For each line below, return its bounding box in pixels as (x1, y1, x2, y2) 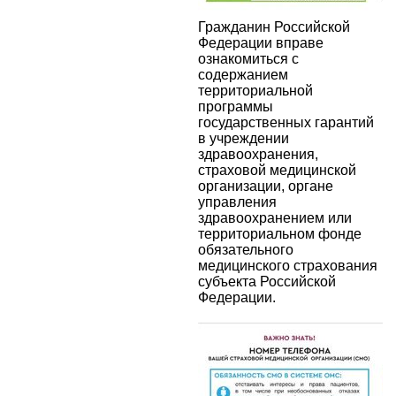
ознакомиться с (198, 50, 299, 66)
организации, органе (198, 178, 333, 194)
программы (198, 98, 273, 114)
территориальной (198, 82, 313, 98)
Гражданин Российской (198, 19, 350, 34)
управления (198, 194, 277, 209)
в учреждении (198, 130, 289, 146)
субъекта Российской (198, 273, 336, 289)
